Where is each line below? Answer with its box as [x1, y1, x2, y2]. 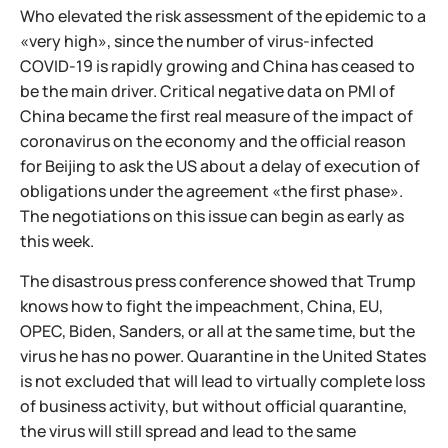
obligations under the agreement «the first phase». [20, 180, 403, 202]
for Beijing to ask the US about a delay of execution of [20, 155, 420, 177]
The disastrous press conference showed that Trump [20, 270, 416, 292]
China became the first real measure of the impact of [20, 105, 413, 127]
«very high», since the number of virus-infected [20, 30, 374, 52]
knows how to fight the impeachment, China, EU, [20, 295, 383, 317]
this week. [20, 230, 94, 252]
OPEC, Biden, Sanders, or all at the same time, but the [20, 320, 415, 342]
